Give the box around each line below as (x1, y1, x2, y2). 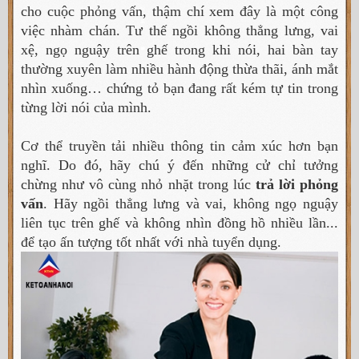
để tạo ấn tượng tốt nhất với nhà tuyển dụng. (21, 234, 281, 250)
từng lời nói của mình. (21, 99, 151, 115)
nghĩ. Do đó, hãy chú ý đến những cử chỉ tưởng (21, 157, 338, 173)
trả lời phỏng (255, 176, 339, 192)
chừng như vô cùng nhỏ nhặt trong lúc (21, 176, 256, 192)
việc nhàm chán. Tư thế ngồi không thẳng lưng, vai (21, 22, 338, 38)
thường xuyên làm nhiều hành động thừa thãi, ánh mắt (21, 61, 338, 77)
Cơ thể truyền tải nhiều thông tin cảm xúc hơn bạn (21, 138, 338, 154)
